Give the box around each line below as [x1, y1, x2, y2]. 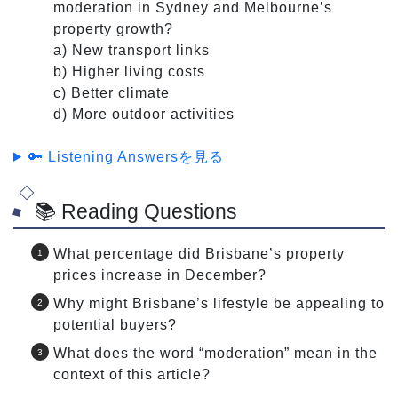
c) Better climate [53, 84, 170, 100]
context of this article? [53, 367, 211, 383]
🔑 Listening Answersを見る [28, 148, 224, 164]
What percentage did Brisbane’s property [53, 246, 345, 262]
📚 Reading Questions [35, 200, 237, 224]
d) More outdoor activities [53, 106, 235, 122]
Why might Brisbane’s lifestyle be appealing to [53, 296, 385, 312]
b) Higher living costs [53, 63, 205, 79]
